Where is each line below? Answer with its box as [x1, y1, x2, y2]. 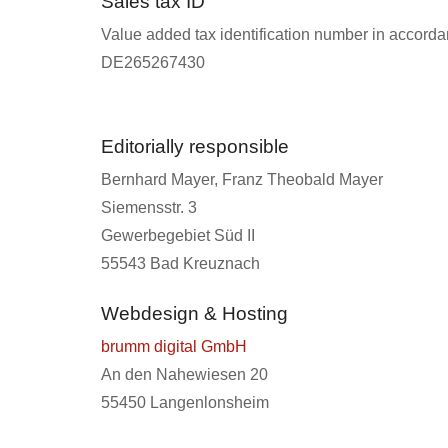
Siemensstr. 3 [100, 199, 197, 217]
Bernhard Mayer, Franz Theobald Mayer [100, 171, 383, 189]
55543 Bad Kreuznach [100, 255, 260, 273]
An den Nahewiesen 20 [100, 366, 268, 384]
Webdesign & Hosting [100, 303, 288, 325]
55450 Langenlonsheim [100, 394, 269, 412]
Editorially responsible [100, 136, 289, 158]
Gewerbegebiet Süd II [100, 227, 255, 245]
